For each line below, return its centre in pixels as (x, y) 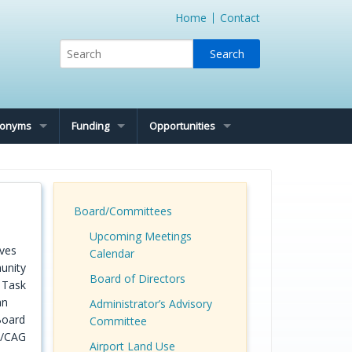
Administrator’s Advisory (150, 304)
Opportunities (182, 126)
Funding (90, 126)
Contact (240, 18)
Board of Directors (137, 279)
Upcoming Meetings (140, 236)
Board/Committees (123, 211)
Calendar (112, 254)
